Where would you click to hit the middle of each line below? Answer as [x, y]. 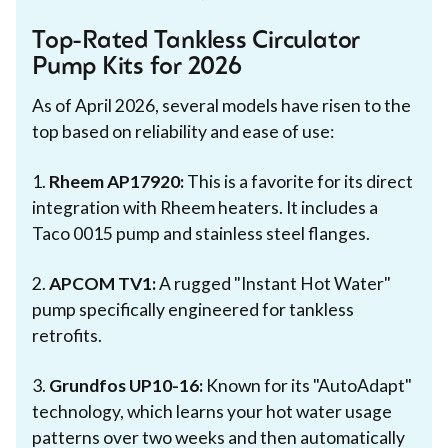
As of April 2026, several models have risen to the [221, 105]
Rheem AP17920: [116, 181]
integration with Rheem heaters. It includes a [205, 207]
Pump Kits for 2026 [137, 67]
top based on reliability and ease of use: [183, 131]
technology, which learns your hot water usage [212, 411]
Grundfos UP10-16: [126, 385]
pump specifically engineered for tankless [193, 309]
